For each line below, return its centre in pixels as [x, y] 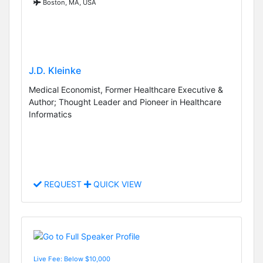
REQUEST [63, 184]
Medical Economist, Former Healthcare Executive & [126, 89]
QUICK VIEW [116, 184]
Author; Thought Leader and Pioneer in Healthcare [125, 102]
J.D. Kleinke [55, 70]
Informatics [50, 114]
